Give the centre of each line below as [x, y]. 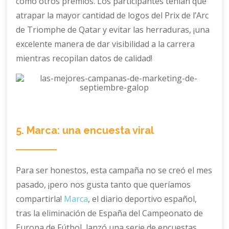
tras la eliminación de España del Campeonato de [110, 213]
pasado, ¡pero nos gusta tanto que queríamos [104, 185]
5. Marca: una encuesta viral [85, 131]
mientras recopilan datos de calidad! [84, 59]
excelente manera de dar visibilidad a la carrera [106, 44]
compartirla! [40, 199]
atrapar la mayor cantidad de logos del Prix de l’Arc [112, 16]
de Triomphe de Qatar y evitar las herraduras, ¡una [113, 30]
